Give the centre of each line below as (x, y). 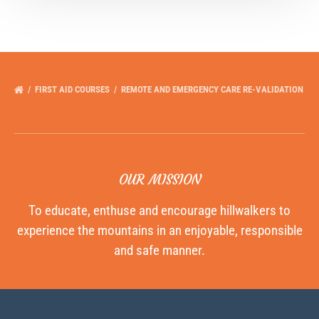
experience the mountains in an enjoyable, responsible (159, 231)
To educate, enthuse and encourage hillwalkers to (159, 211)
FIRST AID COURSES (73, 90)
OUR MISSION (159, 180)
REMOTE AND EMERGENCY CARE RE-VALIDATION (212, 90)
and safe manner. (159, 251)
